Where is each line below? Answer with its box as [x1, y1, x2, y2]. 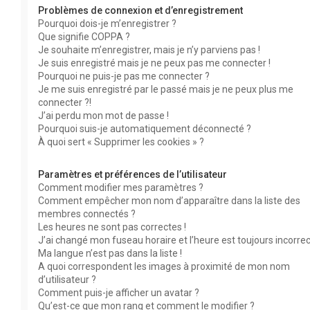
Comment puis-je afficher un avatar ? [38, 287, 199, 298]
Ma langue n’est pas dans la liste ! [38, 248, 182, 259]
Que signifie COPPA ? [38, 31, 130, 42]
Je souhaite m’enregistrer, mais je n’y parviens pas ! [38, 44, 260, 55]
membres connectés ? [38, 208, 136, 219]
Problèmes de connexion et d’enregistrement [38, 5, 243, 16]
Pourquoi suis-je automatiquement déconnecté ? [38, 123, 251, 134]
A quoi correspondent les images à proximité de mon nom [38, 261, 290, 272]
